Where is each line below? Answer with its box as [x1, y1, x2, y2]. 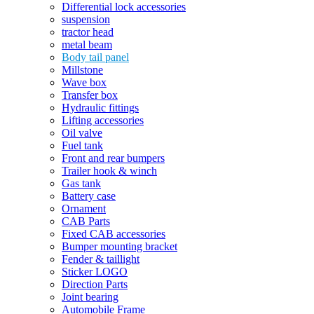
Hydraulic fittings [62, 102, 139, 114]
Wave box [62, 76, 107, 89]
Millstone [62, 64, 103, 76]
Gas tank [62, 177, 101, 190]
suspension [62, 13, 110, 26]
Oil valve [62, 127, 102, 139]
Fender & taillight [62, 253, 139, 266]
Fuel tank [62, 139, 103, 152]
